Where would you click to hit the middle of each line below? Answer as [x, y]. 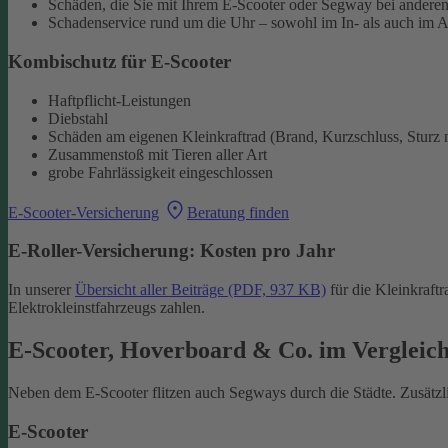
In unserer [41, 290]
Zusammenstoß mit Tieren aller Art [157, 154]
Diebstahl [78, 118]
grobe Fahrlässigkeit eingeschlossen [160, 172]
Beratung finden [238, 212]
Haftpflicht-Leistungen [119, 100]
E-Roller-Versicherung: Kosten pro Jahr [171, 251]
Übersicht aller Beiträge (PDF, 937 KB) [200, 290]
